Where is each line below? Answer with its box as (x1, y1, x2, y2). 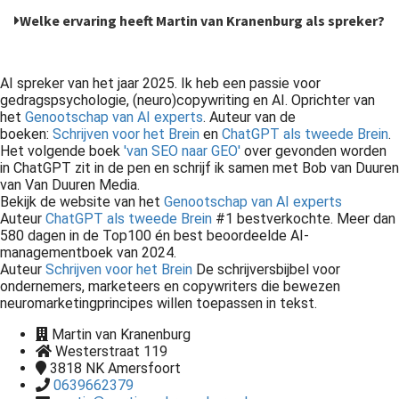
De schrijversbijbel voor (192, 261, 340, 279)
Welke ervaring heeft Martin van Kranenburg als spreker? (20, 12, 385, 30)
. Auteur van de (203, 109, 296, 126)
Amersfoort (108, 360, 181, 378)
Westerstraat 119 (55, 343, 167, 361)
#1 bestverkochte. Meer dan (216, 210, 395, 228)
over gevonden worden (240, 142, 387, 160)
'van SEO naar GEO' (124, 142, 240, 160)
